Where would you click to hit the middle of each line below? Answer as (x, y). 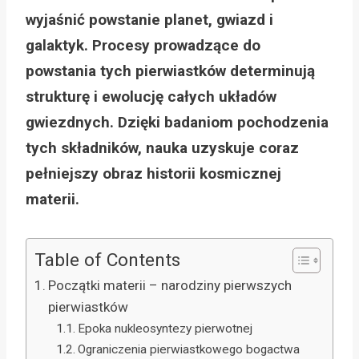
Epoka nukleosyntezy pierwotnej (165, 328)
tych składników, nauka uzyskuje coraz (162, 147)
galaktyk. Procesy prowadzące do (143, 45)
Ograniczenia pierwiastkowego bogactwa (189, 349)
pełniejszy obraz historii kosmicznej (153, 173)
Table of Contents (107, 260)
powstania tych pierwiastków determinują (170, 71)
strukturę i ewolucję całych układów (151, 96)
